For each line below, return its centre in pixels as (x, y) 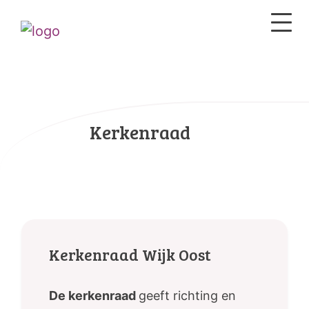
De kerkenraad (94, 296)
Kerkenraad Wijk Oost (130, 255)
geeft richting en (187, 296)
